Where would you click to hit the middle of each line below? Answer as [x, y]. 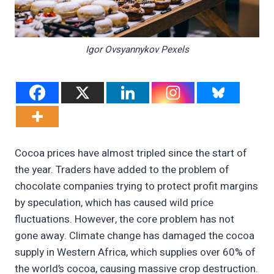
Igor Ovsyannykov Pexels [137, 49]
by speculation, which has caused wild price [114, 203]
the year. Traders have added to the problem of [122, 170]
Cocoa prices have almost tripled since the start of [131, 154]
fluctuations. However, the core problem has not [124, 220]
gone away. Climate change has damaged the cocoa [135, 236]
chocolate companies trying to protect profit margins [136, 187]
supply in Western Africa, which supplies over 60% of [135, 253]
